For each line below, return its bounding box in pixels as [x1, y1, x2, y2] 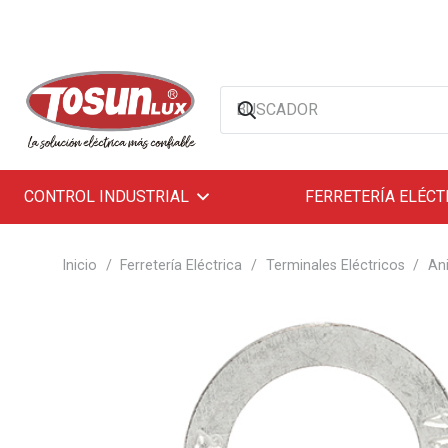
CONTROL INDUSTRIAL [24, 187, 189, 206]
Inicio [62, 257, 97, 274]
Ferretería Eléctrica [120, 257, 243, 274]
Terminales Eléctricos [265, 257, 405, 274]
